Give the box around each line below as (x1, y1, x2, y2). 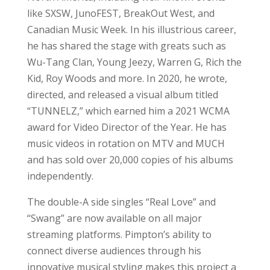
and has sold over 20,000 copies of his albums (27, 152, 233, 166)
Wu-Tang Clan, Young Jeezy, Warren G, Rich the (27, 55, 242, 69)
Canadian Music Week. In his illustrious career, (27, 22, 236, 36)
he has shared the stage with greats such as (27, 39, 226, 52)
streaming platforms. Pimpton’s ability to (27, 227, 212, 241)
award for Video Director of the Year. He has (27, 120, 227, 134)
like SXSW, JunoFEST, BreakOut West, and (27, 6, 215, 20)
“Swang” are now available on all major (27, 211, 202, 225)
